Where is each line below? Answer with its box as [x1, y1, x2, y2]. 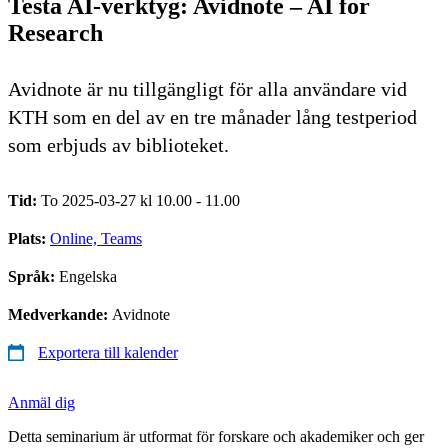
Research [8, 19, 103, 46]
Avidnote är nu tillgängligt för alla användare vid [8, 77, 407, 100]
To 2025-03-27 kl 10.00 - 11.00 [41, 191, 240, 209]
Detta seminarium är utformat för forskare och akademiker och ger [8, 427, 424, 445]
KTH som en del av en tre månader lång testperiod [8, 105, 417, 128]
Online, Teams [50, 229, 142, 247]
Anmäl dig [8, 393, 75, 411]
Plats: [8, 229, 50, 247]
